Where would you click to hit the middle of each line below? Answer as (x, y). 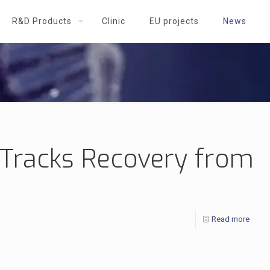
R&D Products (42, 21)
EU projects (174, 21)
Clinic (114, 21)
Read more (231, 219)
